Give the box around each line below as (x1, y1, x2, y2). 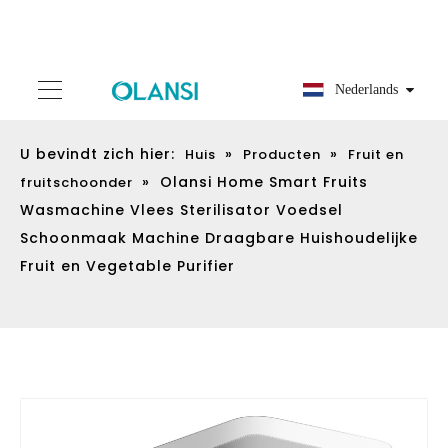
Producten (243, 77, 321, 96)
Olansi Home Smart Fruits (160, 104, 368, 124)
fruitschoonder (20, 105, 133, 124)
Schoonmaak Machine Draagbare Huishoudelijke (20, 160, 418, 180)
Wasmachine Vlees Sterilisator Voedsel (20, 132, 343, 152)
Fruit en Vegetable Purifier (20, 188, 235, 208)
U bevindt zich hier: (20, 76, 175, 96)
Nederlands (360, 18, 423, 33)
